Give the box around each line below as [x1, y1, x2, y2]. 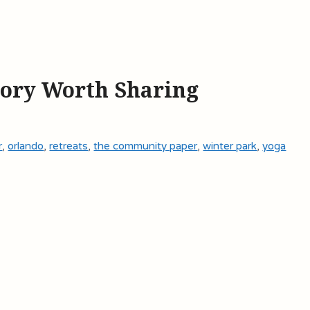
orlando [8, 139, 44, 152]
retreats [49, 139, 89, 152]
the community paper [93, 139, 198, 152]
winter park [203, 139, 257, 152]
